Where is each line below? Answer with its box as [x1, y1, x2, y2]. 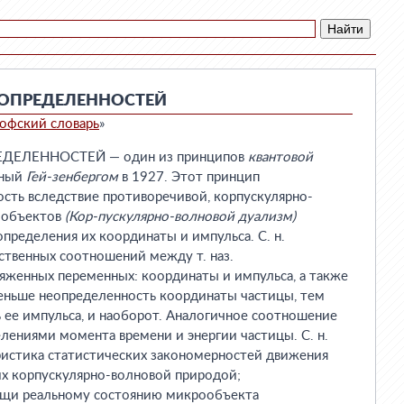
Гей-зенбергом [26, 170, 118, 184]
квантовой [248, 151, 313, 164]
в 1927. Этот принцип [118, 170, 260, 184]
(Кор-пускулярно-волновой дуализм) [65, 210, 296, 224]
